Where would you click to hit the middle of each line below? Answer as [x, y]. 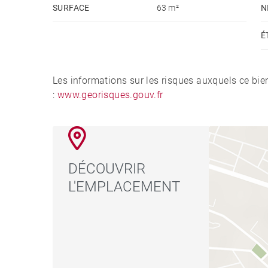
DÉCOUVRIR [107, 168]
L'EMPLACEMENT [124, 186]
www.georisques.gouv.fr [110, 95]
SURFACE [71, 7]
